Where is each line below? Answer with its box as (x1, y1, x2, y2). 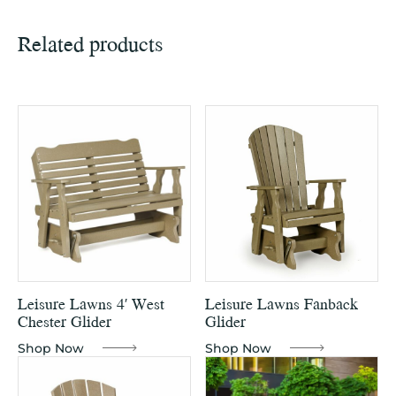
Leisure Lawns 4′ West (18, 292, 164, 316)
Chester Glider (18, 309, 111, 334)
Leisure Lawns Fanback (205, 292, 359, 316)
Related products (18, 27, 164, 60)
